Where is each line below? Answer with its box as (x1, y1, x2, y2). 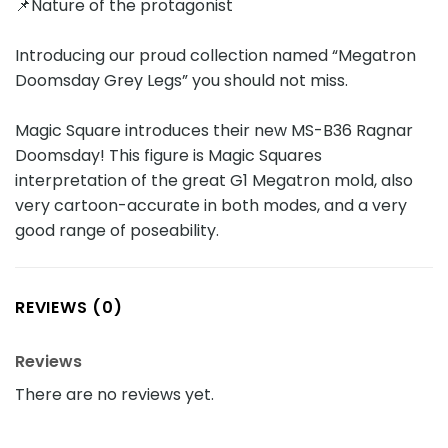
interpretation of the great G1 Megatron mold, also (15, 169, 413, 193)
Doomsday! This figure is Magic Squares (15, 144, 322, 168)
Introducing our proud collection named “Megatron (15, 44, 416, 68)
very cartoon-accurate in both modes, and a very (15, 194, 407, 218)
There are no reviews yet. (15, 383, 214, 407)
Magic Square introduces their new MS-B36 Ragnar (15, 119, 413, 143)
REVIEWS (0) (15, 296, 123, 320)
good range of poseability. (15, 219, 219, 243)
